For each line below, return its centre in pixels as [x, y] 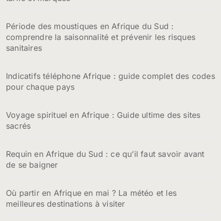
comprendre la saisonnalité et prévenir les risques [101, 37]
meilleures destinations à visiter [66, 203]
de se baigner [32, 165]
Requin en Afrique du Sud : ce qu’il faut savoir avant [105, 154]
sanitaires [24, 48]
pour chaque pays [40, 87]
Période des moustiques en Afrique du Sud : [90, 26]
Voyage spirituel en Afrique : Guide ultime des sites [103, 115]
